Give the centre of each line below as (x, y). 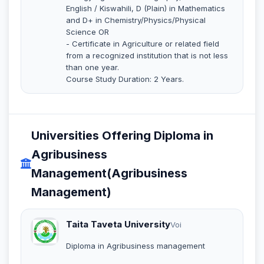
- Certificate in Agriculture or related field (143, 43)
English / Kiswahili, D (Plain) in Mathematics (146, 8)
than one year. (93, 67)
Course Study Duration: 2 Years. (125, 79)
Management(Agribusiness (109, 173)
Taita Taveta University (118, 224)
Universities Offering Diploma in (122, 135)
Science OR (88, 32)
